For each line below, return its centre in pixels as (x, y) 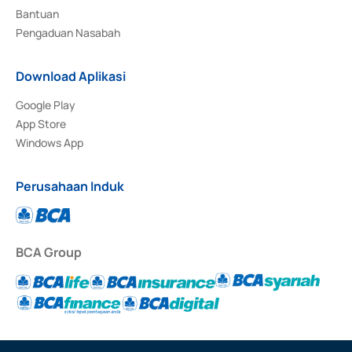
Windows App (49, 143)
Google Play (46, 105)
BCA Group (49, 253)
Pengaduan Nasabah (68, 33)
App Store (41, 124)
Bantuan (37, 14)
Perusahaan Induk (70, 187)
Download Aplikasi (71, 77)
